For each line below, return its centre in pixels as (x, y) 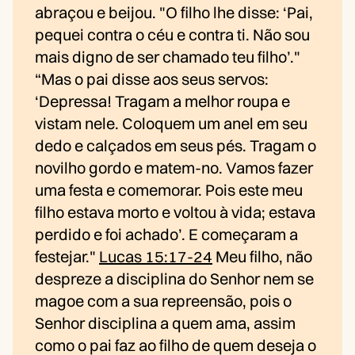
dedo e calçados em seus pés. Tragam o (176, 146)
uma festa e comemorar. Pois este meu (169, 190)
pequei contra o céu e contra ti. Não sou (172, 35)
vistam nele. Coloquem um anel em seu (171, 124)
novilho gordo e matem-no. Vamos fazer (174, 168)
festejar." (67, 257)
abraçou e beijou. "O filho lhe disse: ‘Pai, (174, 13)
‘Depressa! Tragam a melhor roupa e (162, 101)
